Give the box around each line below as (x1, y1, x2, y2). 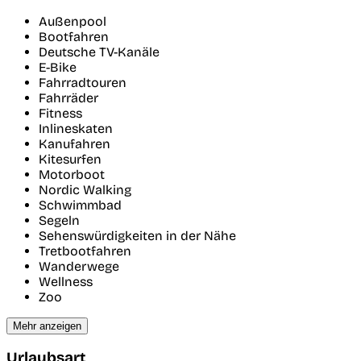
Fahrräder (39, 89, 98, 106)
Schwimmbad (39, 197, 122, 213)
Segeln (39, 212, 80, 228)
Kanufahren (39, 135, 110, 151)
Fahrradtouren (39, 74, 127, 90)
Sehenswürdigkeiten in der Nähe (39, 227, 236, 243)
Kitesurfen (39, 151, 102, 167)
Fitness (39, 105, 82, 121)
